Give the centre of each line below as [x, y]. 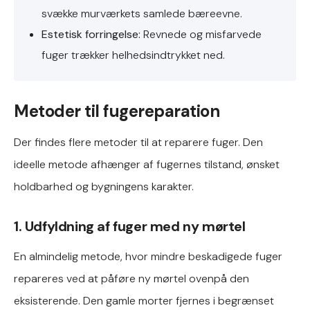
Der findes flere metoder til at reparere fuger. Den [138, 142]
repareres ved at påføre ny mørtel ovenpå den [131, 279]
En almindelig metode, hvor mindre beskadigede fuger [148, 256]
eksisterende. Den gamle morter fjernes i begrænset [144, 301]
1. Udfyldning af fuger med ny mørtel [130, 226]
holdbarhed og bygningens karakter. [104, 186]
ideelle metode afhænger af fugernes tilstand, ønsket [147, 164]
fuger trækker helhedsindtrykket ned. [133, 55]
